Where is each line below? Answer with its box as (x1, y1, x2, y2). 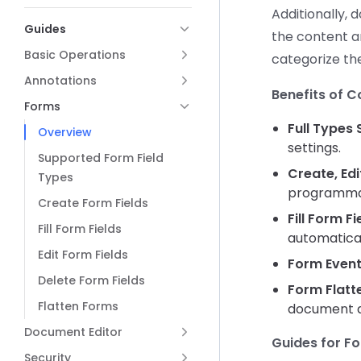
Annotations (24, 73, 97, 89)
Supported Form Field (38, 150, 164, 166)
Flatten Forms (38, 298, 118, 314)
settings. (288, 139, 341, 157)
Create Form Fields (38, 195, 148, 211)
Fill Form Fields (38, 221, 122, 237)
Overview (38, 124, 92, 140)
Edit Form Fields (38, 247, 128, 263)
